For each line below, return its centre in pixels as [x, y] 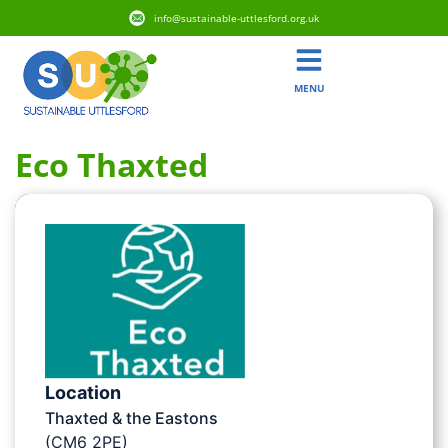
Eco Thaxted [111, 165]
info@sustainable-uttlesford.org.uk [236, 17]
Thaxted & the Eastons [131, 417]
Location [83, 392]
